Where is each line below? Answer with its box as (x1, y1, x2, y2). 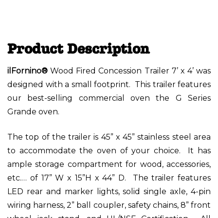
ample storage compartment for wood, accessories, (7, 159, 211, 169)
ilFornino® (7, 66, 48, 75)
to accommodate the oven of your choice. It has (7, 145, 211, 155)
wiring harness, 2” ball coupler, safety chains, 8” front (7, 200, 211, 210)
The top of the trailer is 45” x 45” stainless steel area (7, 132, 211, 142)
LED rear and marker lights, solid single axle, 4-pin (7, 186, 211, 196)
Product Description (7, 40, 149, 57)
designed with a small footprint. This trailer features (7, 79, 211, 89)
